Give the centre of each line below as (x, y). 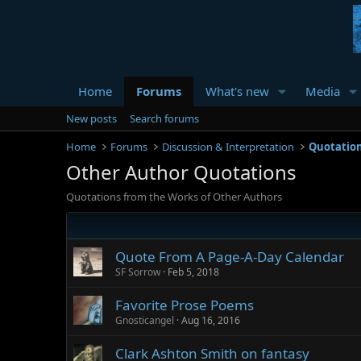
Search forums (164, 118)
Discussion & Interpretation (228, 147)
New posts (91, 118)
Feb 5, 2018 (193, 272)
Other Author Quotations (181, 172)
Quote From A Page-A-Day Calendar (230, 257)
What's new (237, 91)
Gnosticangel (145, 320)
